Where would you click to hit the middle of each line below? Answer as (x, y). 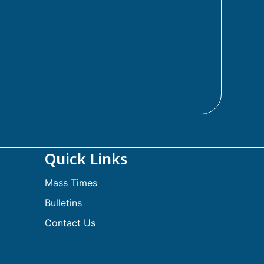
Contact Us (70, 223)
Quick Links (86, 159)
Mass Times (71, 183)
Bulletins (63, 203)
